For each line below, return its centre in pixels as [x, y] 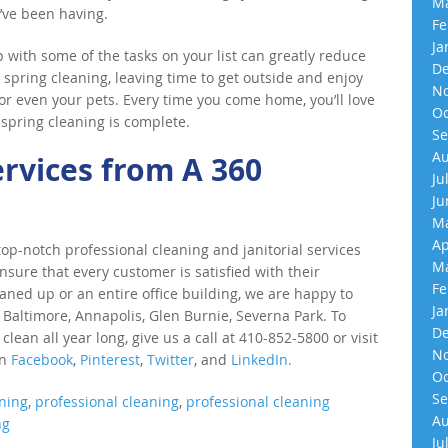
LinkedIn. [261, 359]
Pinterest [110, 359]
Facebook [42, 359]
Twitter [170, 359]
